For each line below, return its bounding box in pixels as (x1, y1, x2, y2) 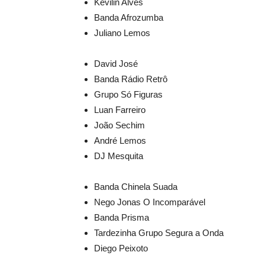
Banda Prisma (94, 212, 149, 222)
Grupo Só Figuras (94, 89, 163, 99)
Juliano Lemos (94, 27, 150, 38)
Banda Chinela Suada (94, 181, 177, 192)
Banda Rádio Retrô (94, 73, 167, 84)
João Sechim (94, 119, 145, 130)
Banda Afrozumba (94, 12, 163, 22)
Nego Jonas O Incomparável (94, 196, 205, 207)
